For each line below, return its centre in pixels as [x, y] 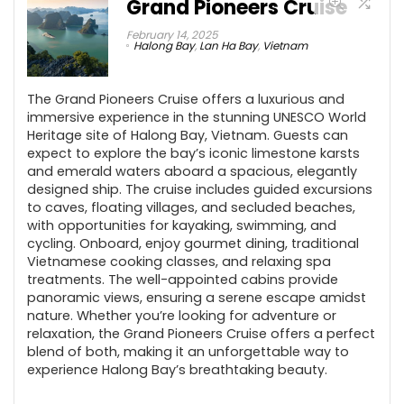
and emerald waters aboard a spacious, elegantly [192, 171]
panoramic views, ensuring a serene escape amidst [197, 297]
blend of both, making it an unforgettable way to [188, 351]
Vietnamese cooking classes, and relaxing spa [179, 261]
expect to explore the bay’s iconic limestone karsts [193, 153]
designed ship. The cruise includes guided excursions [200, 189]
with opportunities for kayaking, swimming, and [182, 225]
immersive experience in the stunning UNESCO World [197, 117]
